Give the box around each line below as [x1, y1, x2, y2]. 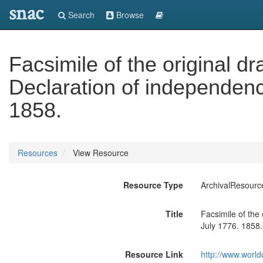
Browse [114, 9, 144, 21]
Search [66, 9, 95, 21]
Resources [18, 147, 58, 159]
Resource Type [123, 179, 183, 191]
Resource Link [124, 248, 183, 260]
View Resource [70, 147, 129, 159]
